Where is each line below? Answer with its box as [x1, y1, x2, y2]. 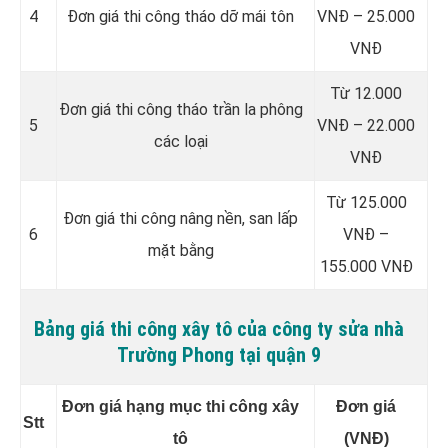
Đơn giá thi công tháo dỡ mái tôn [67, 6, 294, 26]
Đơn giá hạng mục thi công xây [62, 397, 299, 415]
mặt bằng [147, 240, 214, 260]
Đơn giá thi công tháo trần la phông [58, 99, 303, 119]
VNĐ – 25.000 [317, 6, 415, 26]
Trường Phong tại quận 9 [117, 342, 321, 367]
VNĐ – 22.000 [317, 115, 415, 135]
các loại [153, 131, 208, 151]
